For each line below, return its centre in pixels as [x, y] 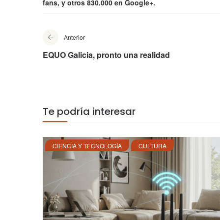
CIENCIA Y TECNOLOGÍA [87, 146]
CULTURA [152, 146]
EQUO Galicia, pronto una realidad [106, 55]
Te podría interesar [89, 112]
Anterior [74, 37]
